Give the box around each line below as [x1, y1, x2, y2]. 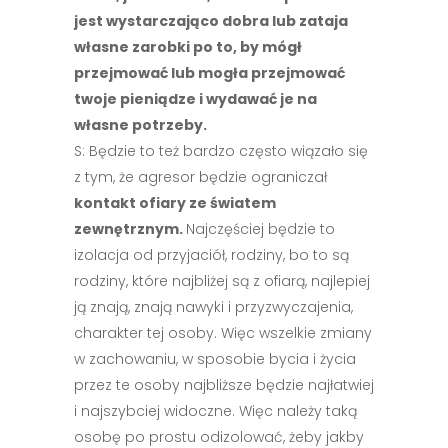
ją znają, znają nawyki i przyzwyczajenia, [74, 297, 353, 317]
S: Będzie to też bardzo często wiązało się [74, 141, 368, 161]
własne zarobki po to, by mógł [74, 37, 302, 57]
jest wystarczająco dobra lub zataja [74, 11, 348, 31]
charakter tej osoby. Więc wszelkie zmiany [74, 323, 372, 343]
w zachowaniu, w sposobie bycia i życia [74, 349, 356, 369]
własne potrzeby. [74, 115, 210, 135]
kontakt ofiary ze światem [74, 193, 276, 213]
